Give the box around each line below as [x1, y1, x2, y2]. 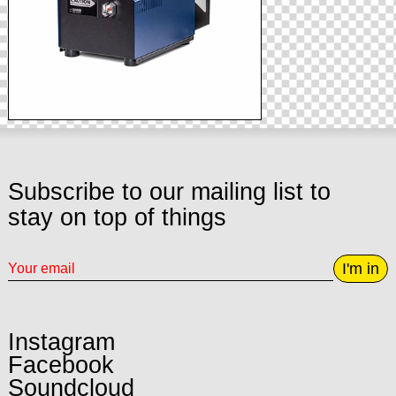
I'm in [342, 259, 380, 278]
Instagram [7, 329, 115, 356]
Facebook [7, 352, 114, 379]
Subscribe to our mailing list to [7, 178, 331, 205]
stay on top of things [7, 203, 226, 231]
